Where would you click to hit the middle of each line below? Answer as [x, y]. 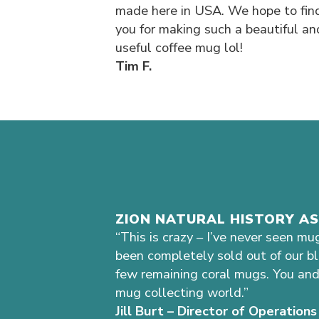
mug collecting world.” [182, 292]
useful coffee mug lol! [179, 47]
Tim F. [134, 66]
